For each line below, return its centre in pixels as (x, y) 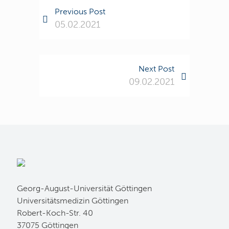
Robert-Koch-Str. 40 (55, 213)
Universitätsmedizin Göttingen (73, 201)
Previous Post (80, 12)
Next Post (156, 69)
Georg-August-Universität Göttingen (84, 188)
